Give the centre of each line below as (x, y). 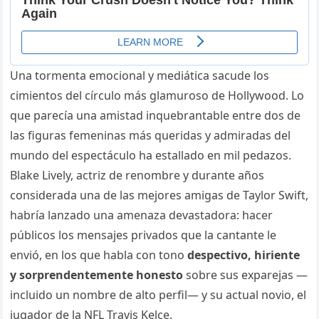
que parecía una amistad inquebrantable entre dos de (156, 116)
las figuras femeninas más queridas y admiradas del (151, 136)
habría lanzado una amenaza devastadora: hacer (142, 215)
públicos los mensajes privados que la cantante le (143, 235)
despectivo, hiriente (244, 255)
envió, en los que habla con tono (99, 255)
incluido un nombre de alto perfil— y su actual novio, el (158, 295)
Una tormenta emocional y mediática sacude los (140, 76)
